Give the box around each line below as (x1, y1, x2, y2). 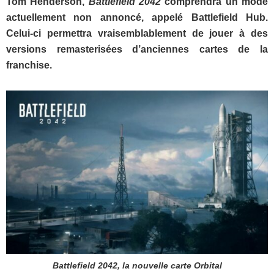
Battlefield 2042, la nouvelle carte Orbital (52, 261, 222, 271)
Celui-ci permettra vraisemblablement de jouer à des (6, 28, 268, 39)
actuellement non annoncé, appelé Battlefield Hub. (6, 12, 268, 23)
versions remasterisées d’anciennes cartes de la (6, 44, 268, 54)
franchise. (6, 60, 54, 70)
